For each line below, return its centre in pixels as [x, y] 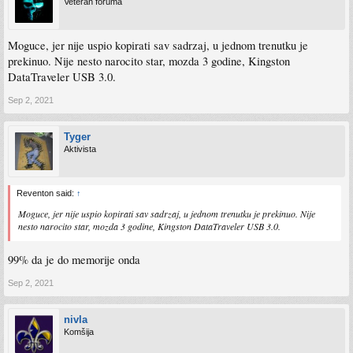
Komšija [79, 332]
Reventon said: [46, 193]
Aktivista [80, 149]
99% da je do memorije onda [74, 260]
